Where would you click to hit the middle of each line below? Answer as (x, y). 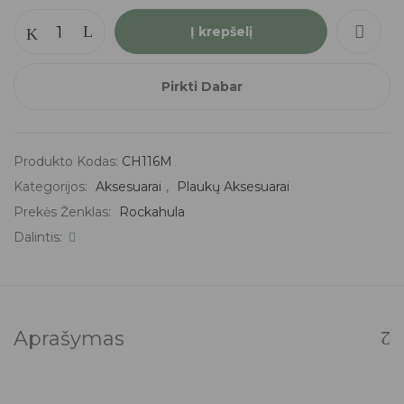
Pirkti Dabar (202, 86)
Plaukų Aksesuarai (233, 186)
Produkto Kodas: (68, 161)
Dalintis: (38, 237)
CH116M (147, 161)
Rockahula (152, 211)
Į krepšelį (221, 31)
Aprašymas (69, 338)
